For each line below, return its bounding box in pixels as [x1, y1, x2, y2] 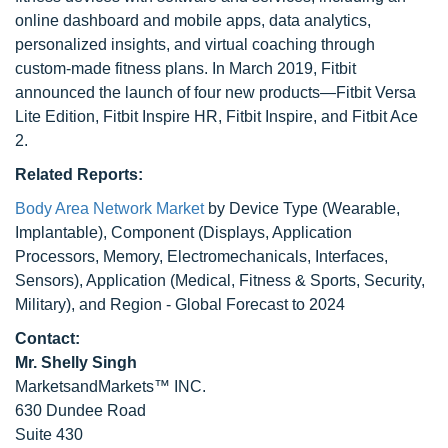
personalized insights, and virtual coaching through [15, 36, 375, 53]
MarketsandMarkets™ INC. [15, 378, 206, 395]
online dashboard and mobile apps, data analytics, [15, 12, 371, 29]
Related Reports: [15, 166, 143, 183]
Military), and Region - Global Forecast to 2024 [15, 296, 345, 313]
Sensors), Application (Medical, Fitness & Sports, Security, [15, 272, 425, 289]
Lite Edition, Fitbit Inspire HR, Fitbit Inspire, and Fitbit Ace [15, 108, 418, 125]
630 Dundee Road [15, 402, 146, 419]
